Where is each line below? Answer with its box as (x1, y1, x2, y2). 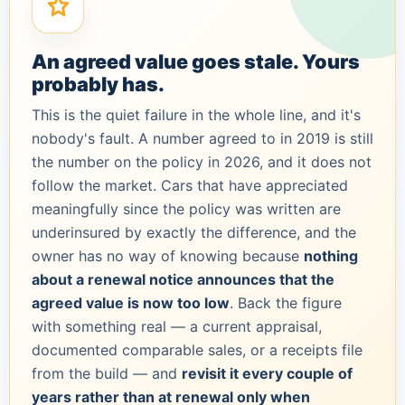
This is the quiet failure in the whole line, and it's (32, 105, 361, 124)
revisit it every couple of (182, 363, 353, 382)
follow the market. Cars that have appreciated (32, 175, 348, 194)
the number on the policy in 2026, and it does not (32, 152, 372, 171)
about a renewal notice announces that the (32, 269, 334, 288)
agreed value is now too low (32, 293, 230, 312)
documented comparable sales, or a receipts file (32, 340, 363, 359)
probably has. (32, 71, 165, 96)
